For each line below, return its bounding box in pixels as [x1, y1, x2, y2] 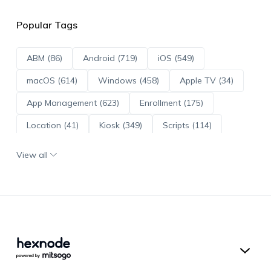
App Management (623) [26, 97, 119, 108]
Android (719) [82, 52, 137, 64]
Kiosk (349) [99, 119, 142, 131]
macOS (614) [26, 74, 77, 86]
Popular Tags [16, 18, 77, 31]
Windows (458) [97, 74, 159, 86]
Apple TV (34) [179, 74, 233, 86]
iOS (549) [157, 52, 194, 64]
